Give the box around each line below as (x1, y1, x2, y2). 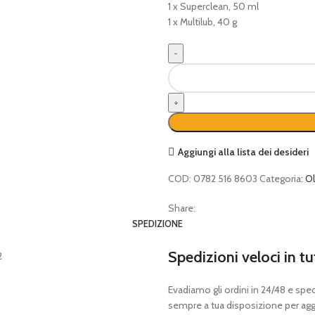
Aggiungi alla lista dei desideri (177, 145, 309, 158)
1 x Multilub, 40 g (168, 15, 237, 28)
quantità (167, 157, 202, 169)
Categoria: (259, 172, 303, 185)
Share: (168, 202, 195, 214)
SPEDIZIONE (132, 218, 183, 229)
